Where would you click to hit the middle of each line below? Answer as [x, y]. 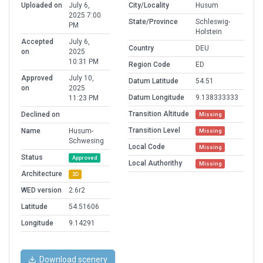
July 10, [81, 78]
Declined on [41, 115]
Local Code [147, 147]
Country [141, 48]
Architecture [42, 174]
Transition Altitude [159, 114]
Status [32, 158]
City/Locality [149, 6]
